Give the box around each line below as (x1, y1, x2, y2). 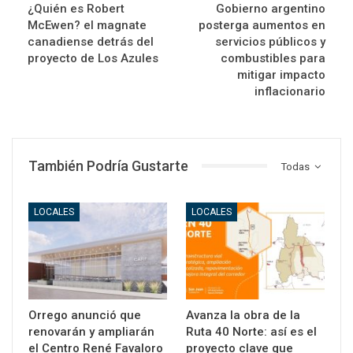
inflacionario (255, 84, 325, 98)
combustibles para (221, 50, 325, 65)
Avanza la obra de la (186, 308, 300, 323)
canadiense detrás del (28, 34, 154, 49)
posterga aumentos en (199, 17, 325, 32)
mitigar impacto (237, 67, 325, 82)
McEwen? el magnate (28, 17, 147, 32)
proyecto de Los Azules (28, 50, 158, 65)
